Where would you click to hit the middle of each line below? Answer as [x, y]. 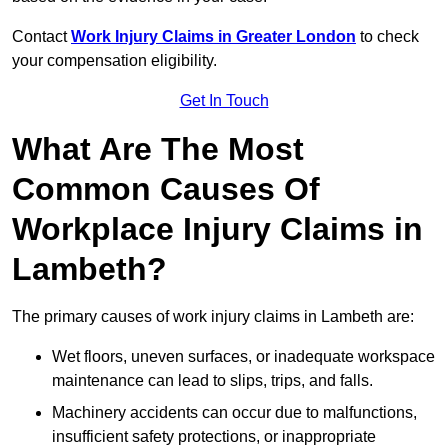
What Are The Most [158, 149]
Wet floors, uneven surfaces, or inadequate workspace [243, 357]
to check [387, 37]
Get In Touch [224, 101]
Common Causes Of [166, 189]
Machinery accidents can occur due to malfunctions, [234, 413]
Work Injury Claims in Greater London [213, 37]
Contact [41, 37]
